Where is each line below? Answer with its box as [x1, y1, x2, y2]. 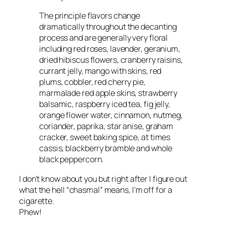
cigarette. [19, 195, 55, 206]
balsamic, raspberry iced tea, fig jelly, [39, 98, 170, 110]
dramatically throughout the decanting [39, 21, 177, 33]
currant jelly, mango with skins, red [39, 65, 162, 77]
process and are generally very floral [39, 32, 168, 44]
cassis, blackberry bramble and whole [39, 143, 173, 154]
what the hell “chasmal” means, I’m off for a [19, 184, 172, 195]
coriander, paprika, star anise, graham [39, 121, 174, 132]
